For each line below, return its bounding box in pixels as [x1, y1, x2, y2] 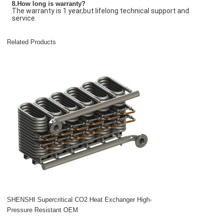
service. [12, 14, 37, 23]
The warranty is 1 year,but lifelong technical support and [12, 7, 190, 15]
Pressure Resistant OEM [7, 206, 79, 214]
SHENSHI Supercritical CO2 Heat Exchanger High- [7, 196, 152, 204]
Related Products [7, 38, 56, 46]
